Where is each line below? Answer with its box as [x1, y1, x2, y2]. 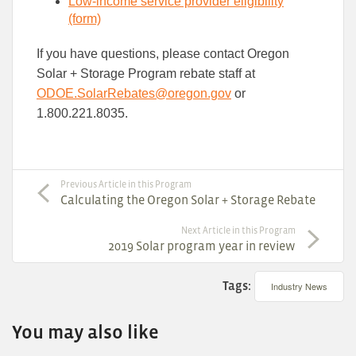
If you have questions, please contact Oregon [37, 46, 289, 60]
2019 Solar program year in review [108, 238, 296, 253]
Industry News [271, 279, 327, 292]
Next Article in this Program [181, 224, 296, 236]
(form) [68, 11, 101, 25]
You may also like [12, 320, 159, 342]
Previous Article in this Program [60, 178, 192, 190]
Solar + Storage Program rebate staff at [37, 66, 255, 80]
